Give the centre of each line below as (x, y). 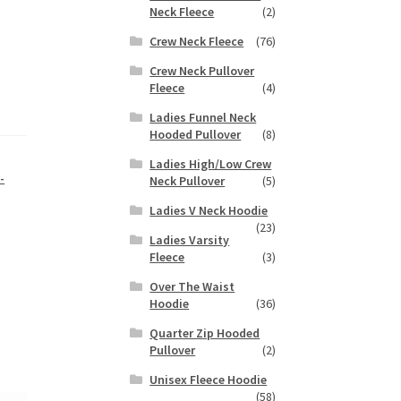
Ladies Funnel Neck (203, 118)
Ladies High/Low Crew (211, 164)
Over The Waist (192, 287)
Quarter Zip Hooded (205, 333)
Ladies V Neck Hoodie (209, 211)
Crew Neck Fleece (197, 42)
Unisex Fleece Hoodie (209, 380)
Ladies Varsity (190, 240)
